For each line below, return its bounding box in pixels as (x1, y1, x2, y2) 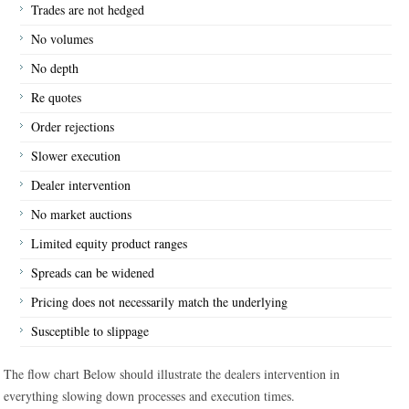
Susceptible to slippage (31, 322, 150, 340)
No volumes (31, 30, 94, 47)
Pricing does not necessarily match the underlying (31, 293, 288, 310)
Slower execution (31, 147, 121, 164)
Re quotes (31, 89, 82, 106)
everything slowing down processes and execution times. (4, 387, 296, 404)
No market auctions (31, 205, 132, 223)
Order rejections (31, 118, 115, 135)
